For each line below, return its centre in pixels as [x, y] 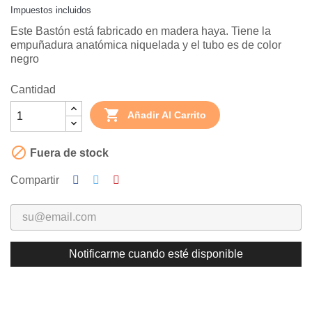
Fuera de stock [68, 153]
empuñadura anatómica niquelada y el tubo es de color [146, 45]
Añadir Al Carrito [167, 115]
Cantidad [33, 90]
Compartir [35, 180]
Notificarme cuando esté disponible [156, 254]
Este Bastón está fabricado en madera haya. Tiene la [141, 31]
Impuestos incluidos [51, 10]
